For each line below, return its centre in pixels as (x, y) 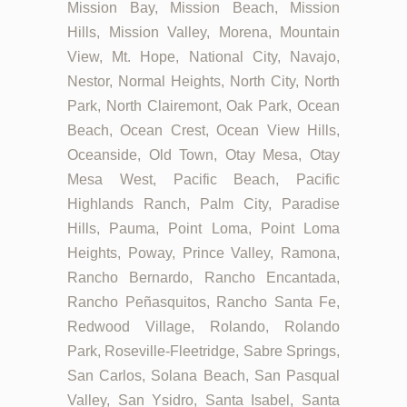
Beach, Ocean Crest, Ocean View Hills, (203, 131)
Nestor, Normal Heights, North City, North (203, 82)
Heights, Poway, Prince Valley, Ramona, (203, 253)
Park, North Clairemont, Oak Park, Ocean (203, 106)
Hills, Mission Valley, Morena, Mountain (203, 33)
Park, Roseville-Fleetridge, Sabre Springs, (203, 352)
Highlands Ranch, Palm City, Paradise (203, 204)
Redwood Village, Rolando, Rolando (203, 327)
